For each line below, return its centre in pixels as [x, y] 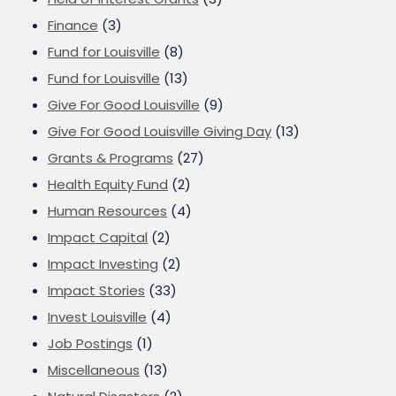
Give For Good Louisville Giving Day [160, 131]
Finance [73, 25]
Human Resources [107, 211]
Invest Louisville [97, 317]
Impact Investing [103, 264]
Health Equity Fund [108, 184]
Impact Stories [96, 290]
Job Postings [90, 343]
